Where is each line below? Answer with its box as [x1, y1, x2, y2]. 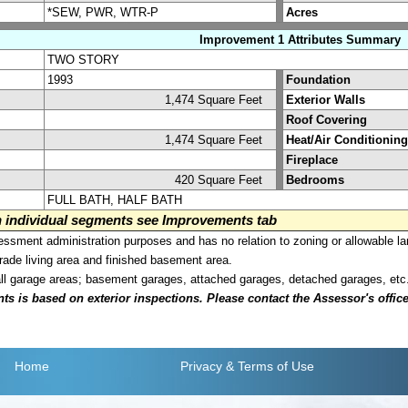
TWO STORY [47, 52, 119, 66]
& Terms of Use [225, 359, 314, 374]
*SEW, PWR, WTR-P [47, 5, 158, 19]
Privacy [179, 359, 222, 374]
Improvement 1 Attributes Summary [199, 32, 401, 46]
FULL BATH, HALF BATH [47, 192, 182, 207]
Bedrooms [286, 172, 344, 187]
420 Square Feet [175, 172, 273, 187]
